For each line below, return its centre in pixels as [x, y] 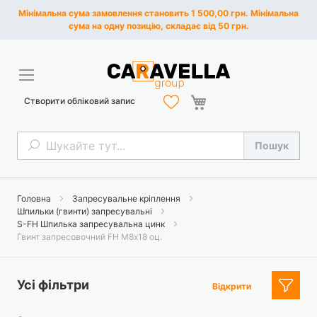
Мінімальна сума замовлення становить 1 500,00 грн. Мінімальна [158, 13]
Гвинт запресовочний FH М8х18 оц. [90, 237]
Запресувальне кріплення [127, 198]
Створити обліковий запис [80, 100]
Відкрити [232, 286]
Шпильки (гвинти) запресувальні [86, 211]
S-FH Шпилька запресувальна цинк [92, 224]
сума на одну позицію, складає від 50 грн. [158, 26]
